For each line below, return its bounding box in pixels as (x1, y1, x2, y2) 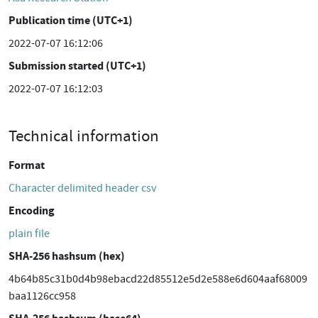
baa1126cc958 (9, 289, 76, 303)
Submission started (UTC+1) (9, 58, 146, 73)
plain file (9, 226, 50, 241)
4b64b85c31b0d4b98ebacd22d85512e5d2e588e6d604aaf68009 (9, 272, 307, 286)
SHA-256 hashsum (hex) (9, 248, 125, 263)
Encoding (9, 203, 55, 218)
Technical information (9, 125, 159, 146)
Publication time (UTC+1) (9, 13, 133, 28)
